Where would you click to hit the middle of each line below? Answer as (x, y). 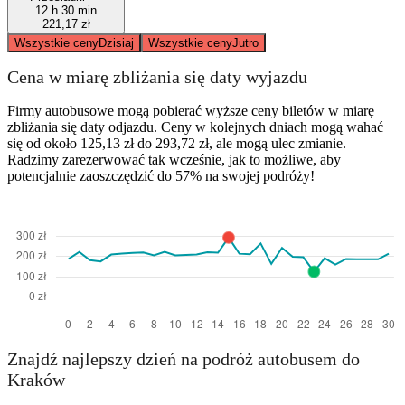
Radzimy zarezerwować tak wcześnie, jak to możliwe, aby (174, 159)
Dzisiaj (116, 42)
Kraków (36, 380)
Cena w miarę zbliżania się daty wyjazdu (157, 77)
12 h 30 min (66, 10)
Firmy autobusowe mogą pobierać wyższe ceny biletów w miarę (191, 110)
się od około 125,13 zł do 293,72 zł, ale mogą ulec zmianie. (177, 143)
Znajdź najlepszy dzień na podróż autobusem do (184, 359)
